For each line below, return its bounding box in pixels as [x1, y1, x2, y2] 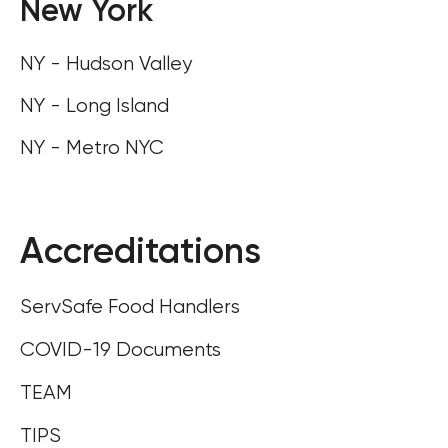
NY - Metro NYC [20, 136, 164, 159]
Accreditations [20, 229, 261, 272]
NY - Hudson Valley [20, 52, 192, 75]
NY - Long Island [20, 94, 169, 117]
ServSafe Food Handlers [20, 295, 240, 318]
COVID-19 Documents [20, 338, 221, 361]
